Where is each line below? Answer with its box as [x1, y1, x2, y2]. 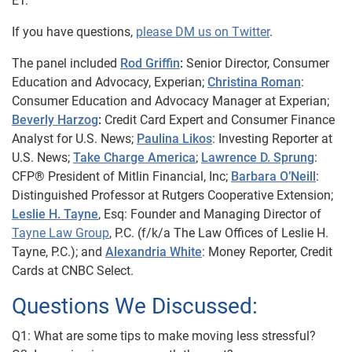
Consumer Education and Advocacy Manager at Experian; [12, 93, 329, 108]
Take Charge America [73, 150, 196, 165]
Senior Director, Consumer [183, 56, 329, 71]
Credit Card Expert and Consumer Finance [104, 112, 335, 127]
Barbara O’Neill [231, 169, 316, 184]
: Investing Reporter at [212, 131, 332, 146]
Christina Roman [207, 75, 301, 90]
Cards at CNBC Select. [12, 263, 134, 278]
